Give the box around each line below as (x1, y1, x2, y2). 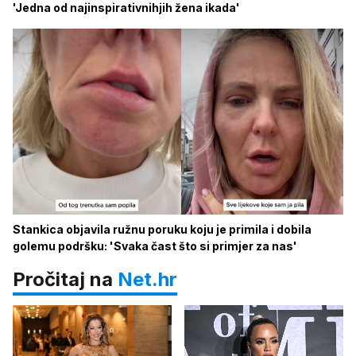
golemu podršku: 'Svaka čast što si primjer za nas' (13, 239, 297, 253)
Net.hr (118, 268, 177, 292)
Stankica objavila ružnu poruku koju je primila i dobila (13, 222, 311, 237)
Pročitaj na (13, 268, 118, 292)
